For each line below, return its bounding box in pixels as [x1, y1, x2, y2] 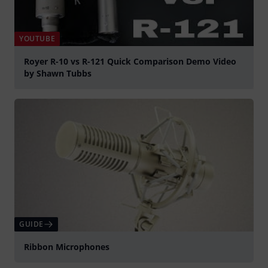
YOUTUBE [19, 33, 56, 44]
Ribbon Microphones [24, 241, 109, 253]
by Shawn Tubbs [24, 67, 92, 79]
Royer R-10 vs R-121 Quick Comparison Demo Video [24, 55, 236, 67]
